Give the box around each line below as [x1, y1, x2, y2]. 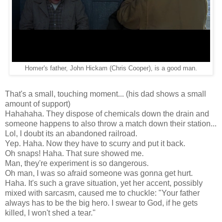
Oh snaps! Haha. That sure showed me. [5, 149, 144, 158]
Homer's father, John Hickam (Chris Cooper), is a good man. [25, 65, 197, 72]
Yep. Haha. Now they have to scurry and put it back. [5, 139, 185, 148]
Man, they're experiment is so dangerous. [5, 159, 149, 167]
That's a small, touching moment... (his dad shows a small [5, 90, 206, 98]
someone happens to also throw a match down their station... [5, 119, 217, 128]
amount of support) [5, 100, 70, 108]
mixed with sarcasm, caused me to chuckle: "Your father [5, 189, 200, 197]
